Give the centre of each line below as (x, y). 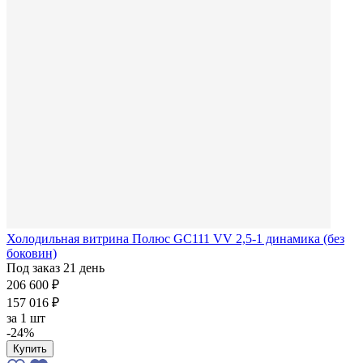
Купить (30, 348)
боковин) (32, 253)
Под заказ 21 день (56, 267)
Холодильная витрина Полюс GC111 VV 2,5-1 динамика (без (175, 238)
